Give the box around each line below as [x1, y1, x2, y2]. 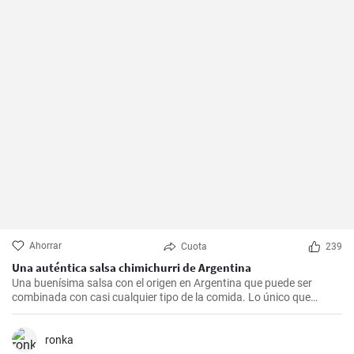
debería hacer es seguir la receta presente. [12, 305, 217, 318]
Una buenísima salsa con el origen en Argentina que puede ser [12, 277, 312, 289]
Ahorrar [29, 240, 62, 251]
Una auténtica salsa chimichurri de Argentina [12, 260, 251, 275]
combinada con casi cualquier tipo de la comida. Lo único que [12, 291, 311, 303]
